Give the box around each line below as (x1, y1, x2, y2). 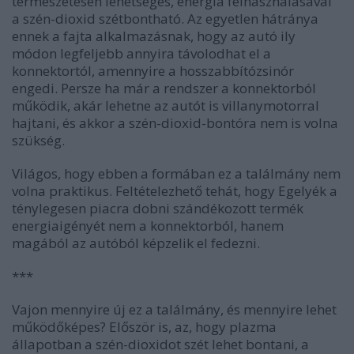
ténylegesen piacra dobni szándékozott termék (12, 199, 303, 218)
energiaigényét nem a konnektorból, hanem (12, 217, 284, 235)
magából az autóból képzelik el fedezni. (12, 234, 260, 253)
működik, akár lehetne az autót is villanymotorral (12, 96, 319, 115)
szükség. (12, 131, 65, 150)
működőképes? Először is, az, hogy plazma (12, 318, 277, 337)
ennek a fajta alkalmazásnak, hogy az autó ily (12, 27, 296, 46)
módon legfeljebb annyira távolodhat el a (12, 44, 271, 63)
